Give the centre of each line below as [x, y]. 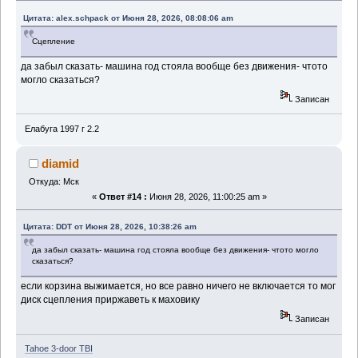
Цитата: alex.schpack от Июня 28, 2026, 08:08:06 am [129, 18]
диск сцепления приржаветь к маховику [111, 300]
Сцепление [54, 41]
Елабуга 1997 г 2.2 [62, 128]
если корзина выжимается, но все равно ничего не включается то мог [179, 286]
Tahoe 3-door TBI [58, 349]
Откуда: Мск [54, 181]
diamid [61, 163]
